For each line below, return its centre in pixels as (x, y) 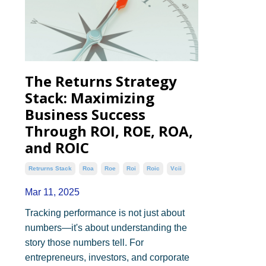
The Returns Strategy (101, 81)
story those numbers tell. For (84, 242)
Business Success (85, 114)
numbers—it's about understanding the (106, 227)
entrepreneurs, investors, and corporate (107, 257)
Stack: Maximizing (90, 97)
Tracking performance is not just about (105, 213)
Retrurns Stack (50, 168)
